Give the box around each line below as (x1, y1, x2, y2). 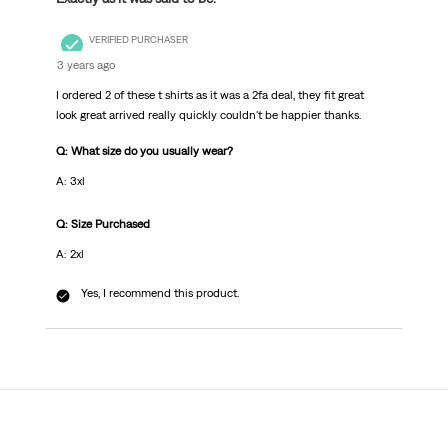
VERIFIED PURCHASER (88, 33, 188, 45)
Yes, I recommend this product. (80, 286, 239, 301)
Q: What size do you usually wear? (55, 144, 233, 159)
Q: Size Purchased (55, 217, 150, 232)
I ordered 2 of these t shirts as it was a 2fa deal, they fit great (55, 88, 364, 103)
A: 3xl (55, 174, 85, 189)
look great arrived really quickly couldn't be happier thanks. (55, 108, 361, 123)
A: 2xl (55, 247, 84, 262)
